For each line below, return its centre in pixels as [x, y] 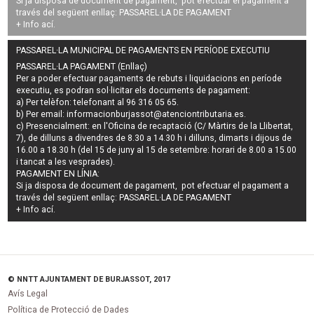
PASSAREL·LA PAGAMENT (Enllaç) [82, 67]
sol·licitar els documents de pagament [172, 91]
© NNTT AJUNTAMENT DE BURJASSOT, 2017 [89, 279]
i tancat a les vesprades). [66, 162]
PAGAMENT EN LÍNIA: [58, 174]
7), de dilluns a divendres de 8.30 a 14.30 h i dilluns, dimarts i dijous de [154, 138]
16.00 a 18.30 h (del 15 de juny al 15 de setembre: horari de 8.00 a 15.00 [157, 150]
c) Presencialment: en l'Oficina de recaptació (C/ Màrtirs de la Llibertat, [155, 127]
